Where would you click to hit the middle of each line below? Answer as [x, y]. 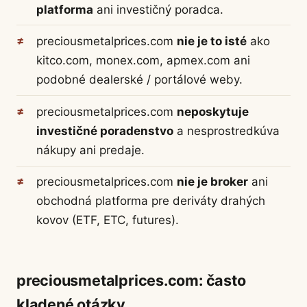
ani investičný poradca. [158, 9]
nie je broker [212, 182]
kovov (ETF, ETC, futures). [107, 220]
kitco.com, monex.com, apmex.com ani [143, 61]
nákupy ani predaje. [90, 150]
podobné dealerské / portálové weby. [139, 80]
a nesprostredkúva [226, 131]
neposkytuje [212, 111]
